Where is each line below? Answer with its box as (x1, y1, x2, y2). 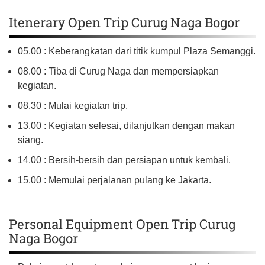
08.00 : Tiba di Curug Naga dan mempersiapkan (18, 66, 219, 76)
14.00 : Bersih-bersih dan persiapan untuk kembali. (18, 154, 231, 165)
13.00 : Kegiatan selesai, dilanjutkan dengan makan (18, 120, 235, 131)
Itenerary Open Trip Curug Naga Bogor (9, 13, 240, 31)
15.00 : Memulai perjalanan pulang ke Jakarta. (18, 174, 211, 185)
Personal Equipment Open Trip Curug (9, 215, 235, 232)
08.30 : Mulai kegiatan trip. (18, 100, 128, 111)
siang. (18, 134, 43, 145)
